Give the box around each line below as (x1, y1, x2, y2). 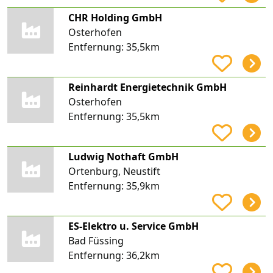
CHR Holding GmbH (68, 10, 162, 24)
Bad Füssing (68, 233, 124, 247)
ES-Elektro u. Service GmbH (68, 219, 199, 233)
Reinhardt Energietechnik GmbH (68, 80, 227, 94)
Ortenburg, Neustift (68, 164, 160, 178)
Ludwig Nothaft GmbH (68, 149, 179, 163)
